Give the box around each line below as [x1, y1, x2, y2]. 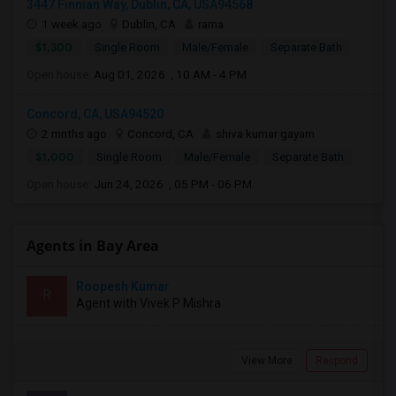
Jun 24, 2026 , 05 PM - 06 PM [94, 177, 252, 191]
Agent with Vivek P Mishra [76, 296, 221, 310]
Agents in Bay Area [27, 236, 159, 255]
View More [241, 354, 293, 367]
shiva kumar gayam [216, 126, 315, 141]
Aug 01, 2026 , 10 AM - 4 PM [94, 67, 247, 81]
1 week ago [42, 17, 102, 31]
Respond [316, 354, 358, 367]
